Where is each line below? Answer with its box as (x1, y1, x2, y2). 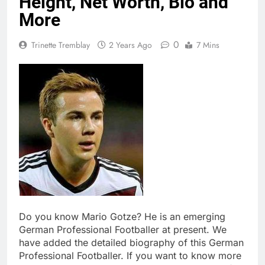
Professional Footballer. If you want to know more (19, 249, 241, 261)
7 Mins (196, 38, 219, 51)
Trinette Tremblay (31, 38, 90, 51)
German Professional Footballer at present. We (19, 223, 227, 235)
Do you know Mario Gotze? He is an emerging (19, 210, 225, 222)
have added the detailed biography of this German (19, 236, 244, 248)
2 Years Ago (109, 38, 152, 51)
